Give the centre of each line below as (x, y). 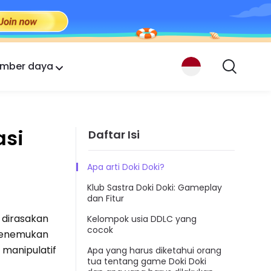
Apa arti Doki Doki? (126, 167)
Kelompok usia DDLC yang (142, 219)
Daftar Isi (114, 134)
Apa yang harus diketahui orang (154, 251)
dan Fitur (106, 199)
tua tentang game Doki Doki (147, 262)
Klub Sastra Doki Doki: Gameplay (155, 188)
